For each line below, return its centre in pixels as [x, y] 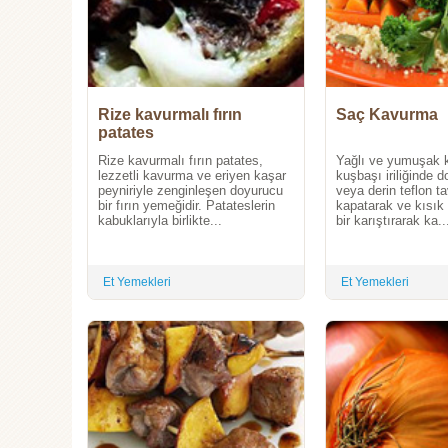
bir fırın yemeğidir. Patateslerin [186, 205]
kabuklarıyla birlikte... [160, 220]
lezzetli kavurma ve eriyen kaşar [192, 175]
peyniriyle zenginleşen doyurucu [190, 190]
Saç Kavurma [387, 114]
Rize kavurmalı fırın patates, [180, 160]
